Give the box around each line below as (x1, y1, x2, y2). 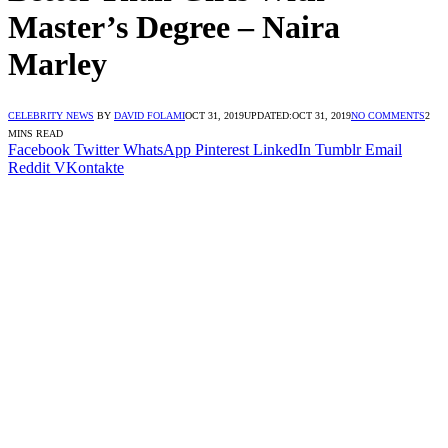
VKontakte (54, 158, 124, 176)
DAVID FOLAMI (114, 109, 185, 121)
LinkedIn (253, 140, 311, 158)
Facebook (8, 140, 70, 158)
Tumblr (315, 140, 361, 158)
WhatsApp (123, 140, 191, 158)
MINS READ (8, 127, 63, 139)
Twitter (74, 140, 119, 158)
